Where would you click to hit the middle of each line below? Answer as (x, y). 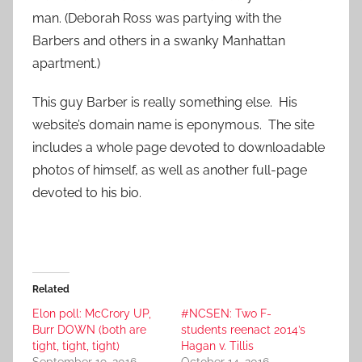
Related (51, 290)
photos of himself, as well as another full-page (170, 170)
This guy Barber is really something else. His (165, 103)
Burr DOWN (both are (89, 330)
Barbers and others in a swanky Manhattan (159, 41)
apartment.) (66, 64)
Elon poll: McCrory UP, (92, 314)
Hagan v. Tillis (217, 346)
